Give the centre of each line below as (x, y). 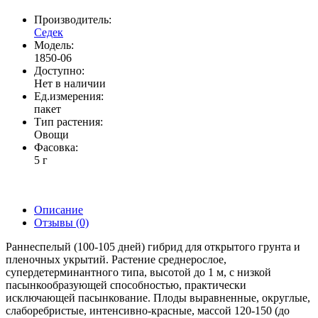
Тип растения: (68, 121)
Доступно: (59, 70)
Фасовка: (56, 147)
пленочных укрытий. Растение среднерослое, (116, 259)
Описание (59, 209)
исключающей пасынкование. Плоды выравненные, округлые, (158, 297)
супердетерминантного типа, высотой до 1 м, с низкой (138, 272)
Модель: (54, 45)
